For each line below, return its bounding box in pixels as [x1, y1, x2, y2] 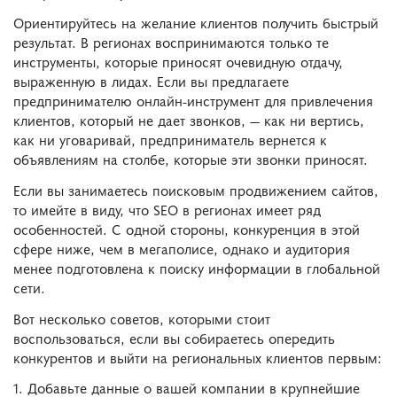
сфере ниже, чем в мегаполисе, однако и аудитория [13, 237, 350, 258]
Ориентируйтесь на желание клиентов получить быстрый [13, 12, 378, 33]
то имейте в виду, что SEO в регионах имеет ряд [13, 198, 321, 219]
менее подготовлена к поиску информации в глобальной [13, 257, 380, 277]
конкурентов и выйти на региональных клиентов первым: [13, 346, 382, 367]
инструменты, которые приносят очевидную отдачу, [13, 51, 343, 72]
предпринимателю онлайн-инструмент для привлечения [13, 90, 373, 111]
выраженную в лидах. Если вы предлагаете [13, 71, 289, 91]
